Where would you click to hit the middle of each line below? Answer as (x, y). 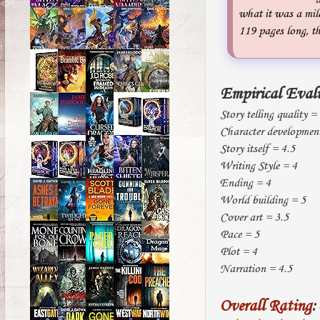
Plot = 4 (239, 251)
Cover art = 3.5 (254, 217)
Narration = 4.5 (256, 269)
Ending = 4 (245, 183)
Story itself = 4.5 (257, 149)
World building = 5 (263, 200)
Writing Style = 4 (259, 166)
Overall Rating (266, 306)
